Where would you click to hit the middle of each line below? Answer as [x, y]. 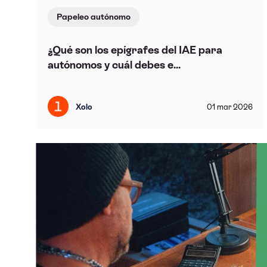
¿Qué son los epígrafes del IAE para [135, 49]
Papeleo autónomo [94, 16]
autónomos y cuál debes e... [114, 64]
